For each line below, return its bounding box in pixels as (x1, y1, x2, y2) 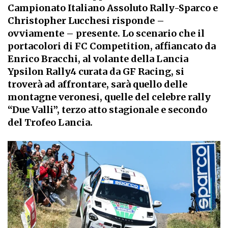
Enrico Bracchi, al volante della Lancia (8, 53, 188, 65)
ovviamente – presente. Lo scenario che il (8, 27, 205, 39)
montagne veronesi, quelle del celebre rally (8, 91, 211, 103)
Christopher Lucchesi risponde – (8, 15, 164, 26)
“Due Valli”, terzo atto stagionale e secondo (8, 104, 207, 116)
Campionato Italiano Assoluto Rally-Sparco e (8, 2, 218, 14)
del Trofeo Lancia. (8, 117, 93, 128)
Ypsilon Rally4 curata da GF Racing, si (8, 66, 184, 77)
